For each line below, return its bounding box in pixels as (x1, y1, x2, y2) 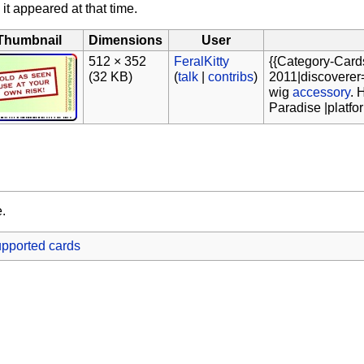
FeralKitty (174, 54, 230, 68)
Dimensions (89, 32, 163, 47)
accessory (292, 84, 351, 99)
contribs (208, 69, 254, 84)
